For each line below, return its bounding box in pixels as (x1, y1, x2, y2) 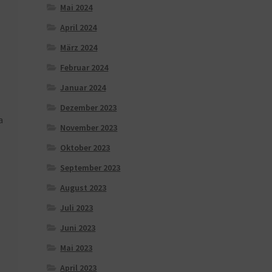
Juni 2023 (60, 222, 96, 233)
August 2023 (60, 182, 107, 193)
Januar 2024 (60, 81, 106, 93)
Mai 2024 (60, 1, 93, 13)
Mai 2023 (60, 242, 93, 253)
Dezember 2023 (60, 101, 117, 113)
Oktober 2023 (60, 141, 110, 153)
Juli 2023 (60, 202, 93, 213)
